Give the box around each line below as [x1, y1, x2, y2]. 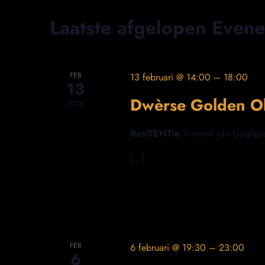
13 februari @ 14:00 [130, 70, 211, 84]
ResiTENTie [130, 127, 183, 140]
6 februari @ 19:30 [130, 240, 206, 254]
